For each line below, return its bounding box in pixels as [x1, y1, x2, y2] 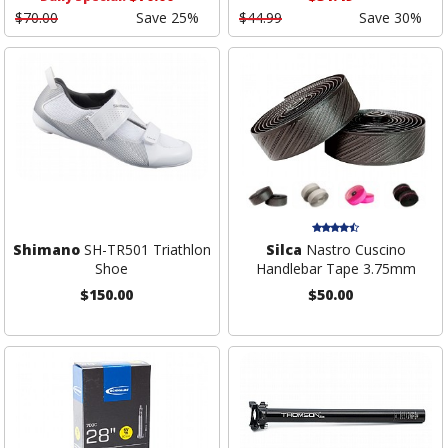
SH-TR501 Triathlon [79, 239, 211, 259]
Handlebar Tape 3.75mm [255, 258, 416, 278]
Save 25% [135, 8, 199, 28]
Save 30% [359, 8, 423, 28]
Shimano [12, 239, 80, 259]
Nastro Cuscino [301, 239, 406, 259]
